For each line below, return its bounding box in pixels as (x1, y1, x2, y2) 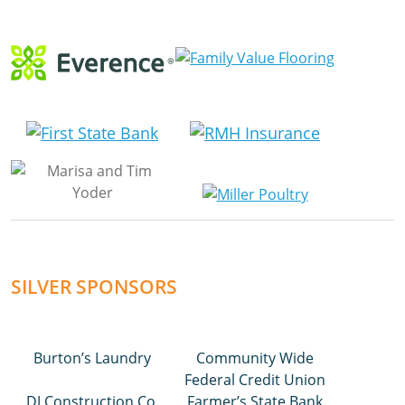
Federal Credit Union (184, 369, 325, 390)
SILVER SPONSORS (11, 273, 177, 299)
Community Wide (196, 347, 314, 368)
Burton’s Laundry (33, 347, 151, 368)
